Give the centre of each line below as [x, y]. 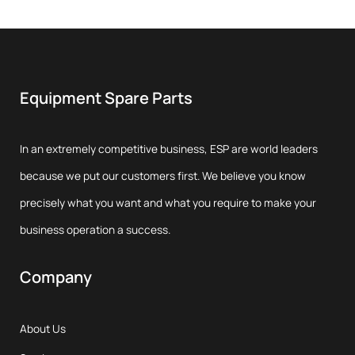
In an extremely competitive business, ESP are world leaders [169, 149]
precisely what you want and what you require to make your [168, 202]
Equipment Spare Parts [106, 98]
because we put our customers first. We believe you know [163, 176]
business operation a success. [95, 229]
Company [56, 277]
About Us [43, 328]
